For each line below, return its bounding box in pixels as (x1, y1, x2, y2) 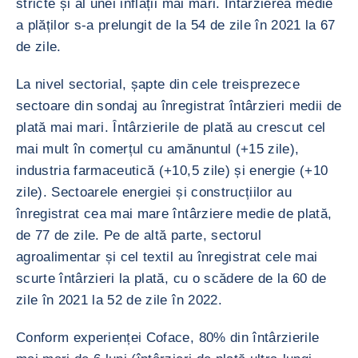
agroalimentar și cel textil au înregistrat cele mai (16, 249, 318, 265)
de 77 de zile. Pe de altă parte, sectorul (16, 228, 261, 243)
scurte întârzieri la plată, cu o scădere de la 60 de (16, 271, 327, 286)
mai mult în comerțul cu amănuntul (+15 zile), (16, 141, 300, 157)
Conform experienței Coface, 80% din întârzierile (16, 330, 320, 345)
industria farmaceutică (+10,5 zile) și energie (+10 (16, 163, 328, 178)
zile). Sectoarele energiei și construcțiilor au (16, 185, 292, 200)
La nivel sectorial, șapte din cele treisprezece (16, 77, 300, 92)
